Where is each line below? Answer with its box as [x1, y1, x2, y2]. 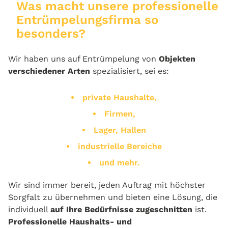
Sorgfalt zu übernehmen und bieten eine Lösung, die [8, 192, 217, 202]
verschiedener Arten [8, 66, 90, 76]
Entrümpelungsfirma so [16, 12, 158, 27]
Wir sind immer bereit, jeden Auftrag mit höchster [8, 180, 206, 190]
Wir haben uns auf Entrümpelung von [8, 53, 159, 64]
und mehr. [99, 157, 140, 167]
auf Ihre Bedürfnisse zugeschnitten [50, 204, 192, 214]
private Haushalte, [82, 92, 157, 102]
